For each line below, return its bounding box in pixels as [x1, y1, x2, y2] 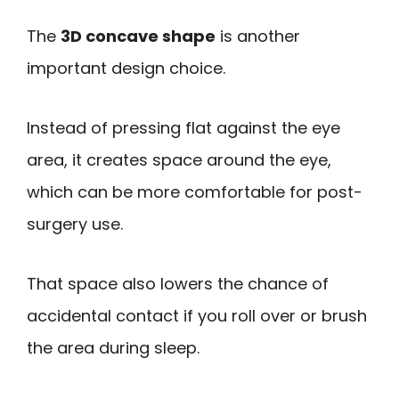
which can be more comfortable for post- [27, 181, 362, 204]
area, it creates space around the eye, [27, 149, 331, 172]
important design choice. [27, 57, 225, 80]
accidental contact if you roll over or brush [27, 304, 367, 327]
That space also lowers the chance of [27, 272, 329, 295]
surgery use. [27, 213, 123, 236]
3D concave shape [61, 25, 216, 48]
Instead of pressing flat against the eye [27, 117, 340, 140]
